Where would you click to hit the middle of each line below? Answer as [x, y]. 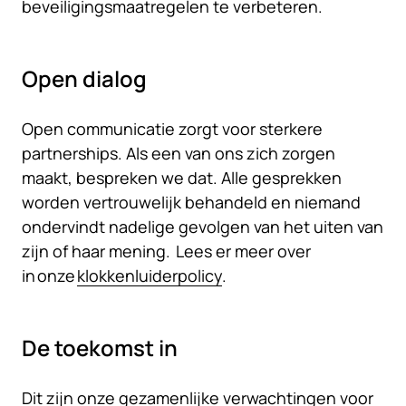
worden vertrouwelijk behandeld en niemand [191, 202]
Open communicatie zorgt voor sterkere [172, 129]
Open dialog [84, 78]
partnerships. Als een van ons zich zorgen [179, 153]
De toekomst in [100, 348]
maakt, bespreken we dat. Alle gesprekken [182, 178]
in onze [49, 275]
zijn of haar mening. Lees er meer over [166, 251]
